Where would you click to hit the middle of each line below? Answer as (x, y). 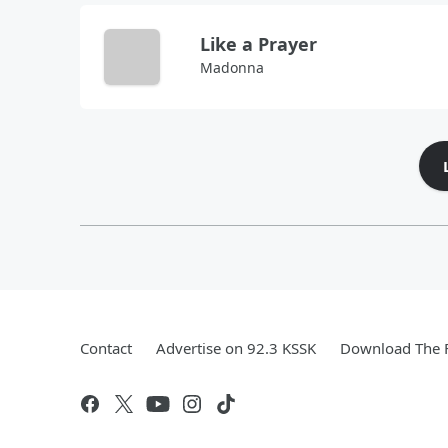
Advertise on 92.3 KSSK (236, 348)
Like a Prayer (258, 44)
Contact (106, 348)
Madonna (232, 67)
